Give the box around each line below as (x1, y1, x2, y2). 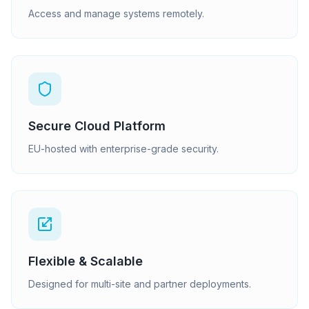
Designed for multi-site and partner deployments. (28, 278, 251, 290)
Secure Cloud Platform (28, 119, 166, 134)
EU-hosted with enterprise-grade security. (28, 143, 219, 155)
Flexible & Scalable (28, 254, 143, 269)
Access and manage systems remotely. (28, 8, 204, 20)
